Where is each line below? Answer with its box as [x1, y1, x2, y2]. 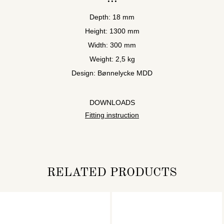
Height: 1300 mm [84, 26, 139, 35]
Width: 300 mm [88, 40, 136, 49]
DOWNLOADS [89, 98, 135, 106]
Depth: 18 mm [89, 12, 134, 21]
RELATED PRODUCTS [47, 166, 177, 179]
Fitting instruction [85, 110, 139, 119]
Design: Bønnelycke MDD [71, 68, 152, 77]
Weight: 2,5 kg [89, 54, 135, 63]
